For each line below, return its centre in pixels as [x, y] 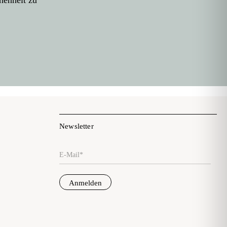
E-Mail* [71, 154]
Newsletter [77, 126]
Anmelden [85, 183]
